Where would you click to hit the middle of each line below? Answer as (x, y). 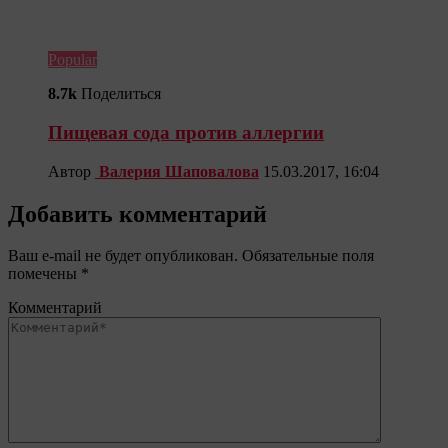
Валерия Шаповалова (179, 171)
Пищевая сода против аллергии (186, 132)
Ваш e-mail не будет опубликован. (123, 256)
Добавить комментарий (137, 213)
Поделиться (121, 94)
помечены (44, 274)
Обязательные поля (306, 256)
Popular (72, 60)
